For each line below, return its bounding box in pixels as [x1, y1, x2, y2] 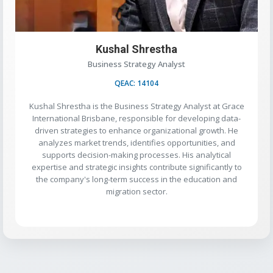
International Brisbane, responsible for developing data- [32, 112, 241, 124]
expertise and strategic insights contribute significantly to [31, 161, 242, 172]
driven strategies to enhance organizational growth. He [35, 124, 238, 136]
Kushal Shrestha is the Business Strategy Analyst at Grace [29, 100, 244, 112]
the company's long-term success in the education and [36, 173, 237, 185]
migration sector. [105, 185, 168, 197]
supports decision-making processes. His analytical [42, 149, 231, 160]
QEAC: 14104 [115, 77, 158, 88]
